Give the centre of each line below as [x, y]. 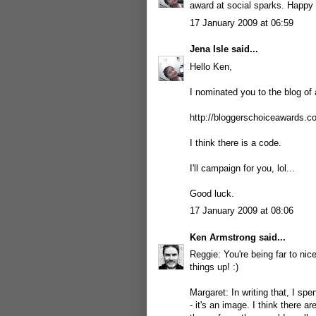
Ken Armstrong [223, 237]
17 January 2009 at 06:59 [242, 23]
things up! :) [214, 267]
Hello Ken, [211, 66]
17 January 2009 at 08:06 [242, 211]
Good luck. [212, 193]
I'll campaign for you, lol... [242, 168]
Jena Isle [209, 49]
